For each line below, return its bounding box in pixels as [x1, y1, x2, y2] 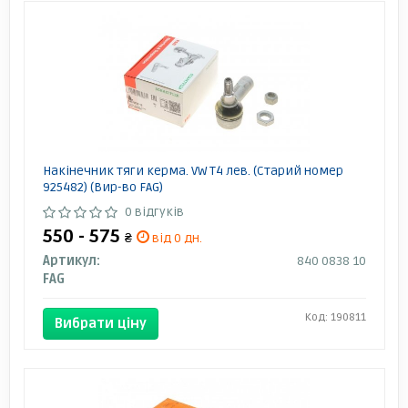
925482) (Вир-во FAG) [42, 178, 163, 195]
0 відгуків [124, 203, 184, 219]
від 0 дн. [148, 229, 202, 246]
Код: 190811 [304, 310, 366, 324]
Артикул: [42, 252, 100, 269]
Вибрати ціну [54, 314, 147, 331]
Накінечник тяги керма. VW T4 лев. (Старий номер [42, 162, 343, 178]
